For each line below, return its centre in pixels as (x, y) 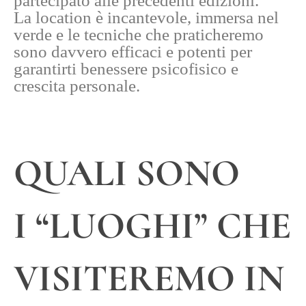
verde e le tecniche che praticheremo (139, 35)
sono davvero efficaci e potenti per (133, 52)
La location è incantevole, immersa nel (146, 18)
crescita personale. (77, 86)
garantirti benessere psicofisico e (126, 69)
